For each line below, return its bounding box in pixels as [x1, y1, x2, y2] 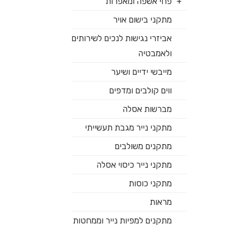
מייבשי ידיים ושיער [111, 67, 172, 77]
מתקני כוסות [129, 178, 172, 188]
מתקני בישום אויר [113, 15, 172, 25]
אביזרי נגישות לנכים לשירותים [71, 33, 172, 43]
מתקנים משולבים [115, 141, 172, 151]
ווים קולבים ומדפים [109, 85, 172, 95]
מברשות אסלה [123, 104, 172, 114]
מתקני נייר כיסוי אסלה [96, 160, 172, 170]
